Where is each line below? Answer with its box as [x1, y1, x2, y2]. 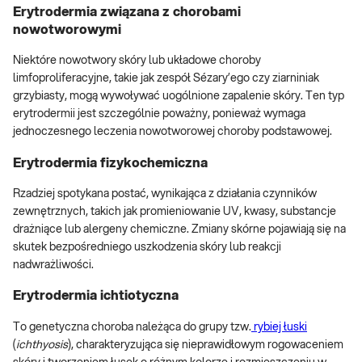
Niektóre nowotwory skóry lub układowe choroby [13, 55, 261, 67]
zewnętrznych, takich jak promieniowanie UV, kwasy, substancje [13, 206, 336, 217]
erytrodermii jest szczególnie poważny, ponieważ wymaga [13, 108, 305, 120]
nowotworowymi [13, 23, 121, 36]
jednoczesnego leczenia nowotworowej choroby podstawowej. [13, 126, 332, 138]
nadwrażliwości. [13, 259, 94, 271]
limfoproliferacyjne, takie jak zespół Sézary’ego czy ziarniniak [13, 73, 319, 85]
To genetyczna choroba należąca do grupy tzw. [13, 321, 251, 333]
